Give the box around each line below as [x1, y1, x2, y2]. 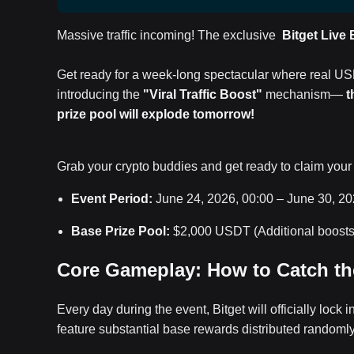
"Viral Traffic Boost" [143, 88, 262, 101]
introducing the [57, 88, 143, 101]
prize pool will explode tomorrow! [57, 107, 254, 121]
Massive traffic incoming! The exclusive [57, 28, 282, 42]
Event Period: [71, 192, 153, 205]
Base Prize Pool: [71, 224, 170, 238]
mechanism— [262, 88, 346, 101]
